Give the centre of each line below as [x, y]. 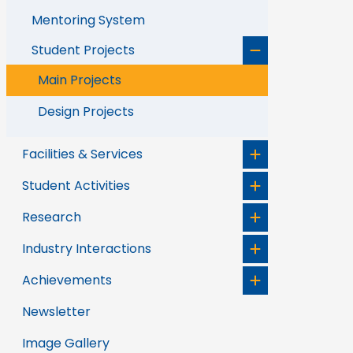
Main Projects [80, 80]
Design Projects [86, 111]
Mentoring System [88, 20]
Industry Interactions [87, 249]
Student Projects [83, 50]
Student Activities [76, 186]
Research [52, 217]
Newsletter [56, 312]
